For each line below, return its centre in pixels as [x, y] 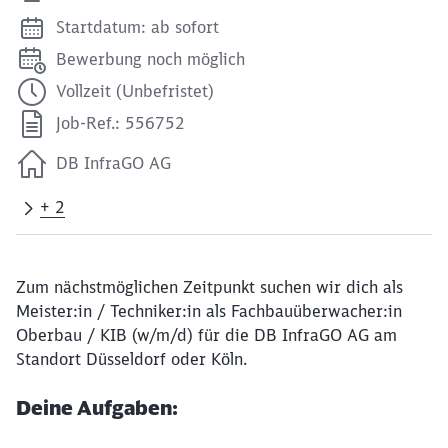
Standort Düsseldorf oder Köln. [131, 359]
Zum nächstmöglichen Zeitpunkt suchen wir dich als [209, 287]
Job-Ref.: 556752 [120, 123]
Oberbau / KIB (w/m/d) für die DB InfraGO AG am [206, 335]
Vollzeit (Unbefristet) [135, 91]
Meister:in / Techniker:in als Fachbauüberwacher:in [209, 311]
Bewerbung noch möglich [150, 59]
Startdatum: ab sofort [137, 27]
